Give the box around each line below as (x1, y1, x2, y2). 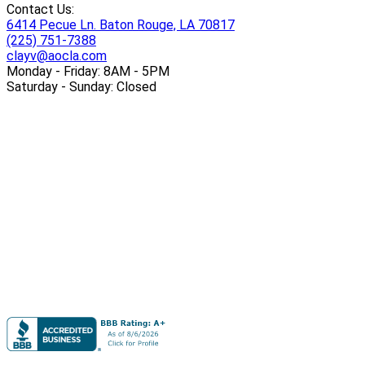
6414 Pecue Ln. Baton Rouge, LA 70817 (7, 16, 235, 33)
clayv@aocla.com (7, 47, 107, 64)
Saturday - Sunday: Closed (7, 78, 156, 95)
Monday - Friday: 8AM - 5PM (7, 63, 169, 79)
